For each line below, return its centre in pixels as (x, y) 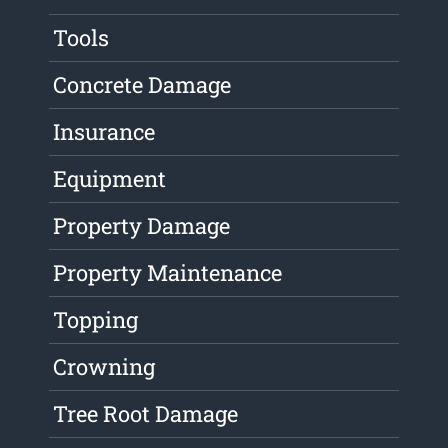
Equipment (110, 179)
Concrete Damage (142, 85)
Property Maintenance (168, 273)
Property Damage (142, 226)
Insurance (104, 132)
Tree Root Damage (146, 414)
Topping (96, 320)
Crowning (104, 367)
